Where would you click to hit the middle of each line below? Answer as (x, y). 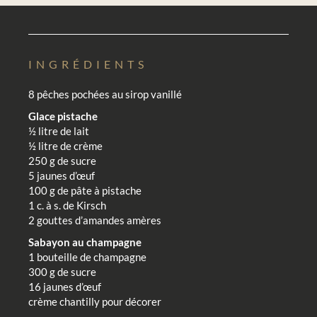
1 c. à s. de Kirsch (67, 205)
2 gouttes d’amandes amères (95, 220)
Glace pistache (63, 116)
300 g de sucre (62, 271)
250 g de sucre (62, 160)
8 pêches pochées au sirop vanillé (105, 94)
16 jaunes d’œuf (65, 286)
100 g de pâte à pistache (85, 190)
